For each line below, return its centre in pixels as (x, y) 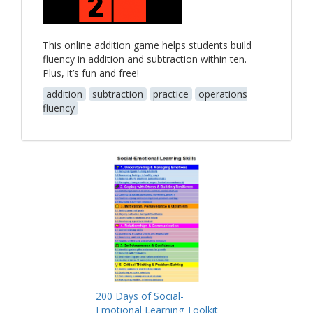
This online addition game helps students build (147, 45)
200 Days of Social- (139, 296)
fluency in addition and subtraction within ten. (145, 59)
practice (171, 94)
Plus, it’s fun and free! (91, 73)
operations (223, 94)
